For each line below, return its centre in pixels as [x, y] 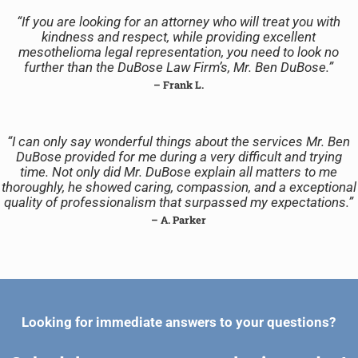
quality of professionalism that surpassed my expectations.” [179, 202]
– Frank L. [179, 85]
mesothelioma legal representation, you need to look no [179, 53]
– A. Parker [179, 219]
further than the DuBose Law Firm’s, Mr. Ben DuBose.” [179, 68]
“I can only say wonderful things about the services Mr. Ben [179, 141]
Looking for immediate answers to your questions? [179, 323]
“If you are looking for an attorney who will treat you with [179, 22]
